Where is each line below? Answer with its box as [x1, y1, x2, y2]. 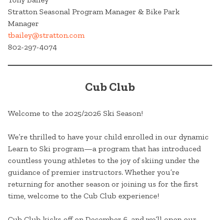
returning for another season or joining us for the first [8, 179, 198, 189]
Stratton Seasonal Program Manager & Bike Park [8, 7, 180, 17]
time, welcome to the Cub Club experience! [8, 191, 159, 201]
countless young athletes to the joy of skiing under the [8, 156, 199, 165]
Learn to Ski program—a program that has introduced [8, 144, 201, 154]
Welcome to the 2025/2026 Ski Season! [8, 109, 143, 118]
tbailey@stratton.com [8, 30, 84, 40]
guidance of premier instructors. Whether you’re [8, 167, 179, 177]
